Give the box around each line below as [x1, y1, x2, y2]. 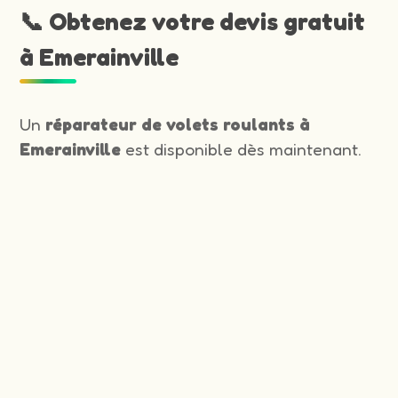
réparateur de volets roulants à [45, 114, 311, 136]
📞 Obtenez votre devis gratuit [20, 7, 366, 36]
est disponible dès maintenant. [121, 139, 362, 161]
